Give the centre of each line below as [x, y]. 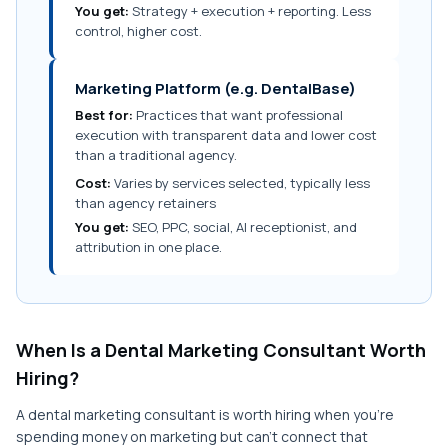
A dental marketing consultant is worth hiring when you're [205, 414]
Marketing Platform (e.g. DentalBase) [215, 88]
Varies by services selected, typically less [240, 183]
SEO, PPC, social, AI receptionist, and [243, 227]
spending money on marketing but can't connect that [192, 436]
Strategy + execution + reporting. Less [250, 11]
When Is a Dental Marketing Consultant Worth [221, 350]
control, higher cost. [138, 31]
